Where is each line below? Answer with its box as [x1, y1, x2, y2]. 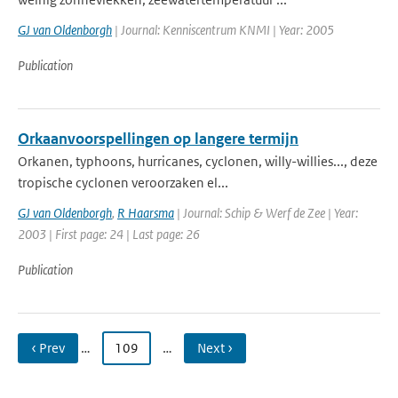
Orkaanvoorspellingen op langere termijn [18, 129, 298, 148]
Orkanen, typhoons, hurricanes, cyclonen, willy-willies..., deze [18, 153, 378, 170]
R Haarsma [117, 204, 174, 221]
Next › [197, 339, 233, 356]
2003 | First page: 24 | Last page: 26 [18, 226, 200, 243]
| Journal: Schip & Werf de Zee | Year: [174, 204, 358, 221]
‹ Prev [31, 339, 65, 356]
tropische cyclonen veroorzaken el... [18, 174, 228, 191]
